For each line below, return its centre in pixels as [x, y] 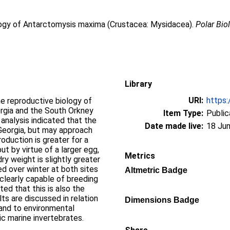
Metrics [140, 156]
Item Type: [183, 113]
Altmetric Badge [156, 170]
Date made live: [174, 126]
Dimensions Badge [162, 200]
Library [138, 84]
